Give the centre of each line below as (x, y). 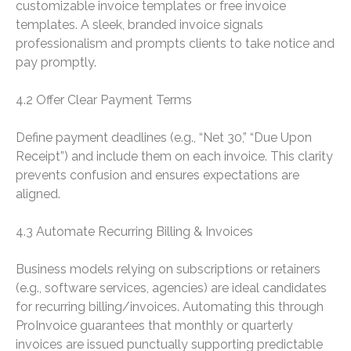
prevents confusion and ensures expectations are (157, 175)
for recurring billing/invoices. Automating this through (170, 307)
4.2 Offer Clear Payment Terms (104, 100)
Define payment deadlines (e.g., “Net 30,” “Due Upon (164, 138)
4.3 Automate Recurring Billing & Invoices (134, 232)
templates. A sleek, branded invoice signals (139, 25)
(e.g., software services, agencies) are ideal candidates (171, 288)
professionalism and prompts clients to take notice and (175, 44)
